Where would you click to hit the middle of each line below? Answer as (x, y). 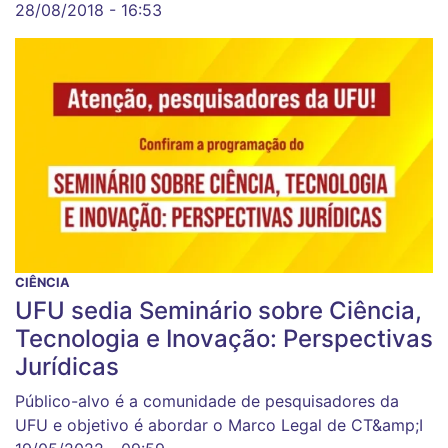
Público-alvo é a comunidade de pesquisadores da (207, 400)
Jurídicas (67, 366)
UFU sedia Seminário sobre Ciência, (218, 310)
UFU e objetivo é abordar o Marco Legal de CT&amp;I (219, 424)
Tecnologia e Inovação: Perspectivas (224, 338)
